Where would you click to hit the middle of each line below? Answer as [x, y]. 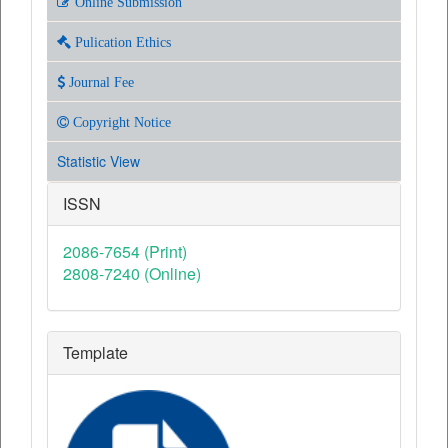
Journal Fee [99, 81]
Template [95, 352]
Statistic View [98, 160]
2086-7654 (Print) [125, 251]
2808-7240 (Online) [132, 273]
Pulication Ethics [121, 41]
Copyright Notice [120, 121]
